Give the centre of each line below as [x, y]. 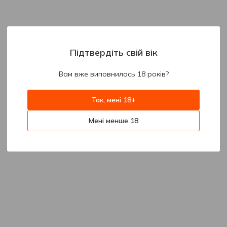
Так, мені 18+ [113, 100]
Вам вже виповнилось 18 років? [113, 74]
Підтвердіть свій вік [113, 52]
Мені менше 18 [113, 120]
